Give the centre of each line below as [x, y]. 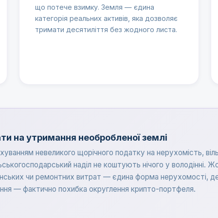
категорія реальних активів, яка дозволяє [106, 18]
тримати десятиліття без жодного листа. [106, 30]
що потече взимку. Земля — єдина [94, 7]
